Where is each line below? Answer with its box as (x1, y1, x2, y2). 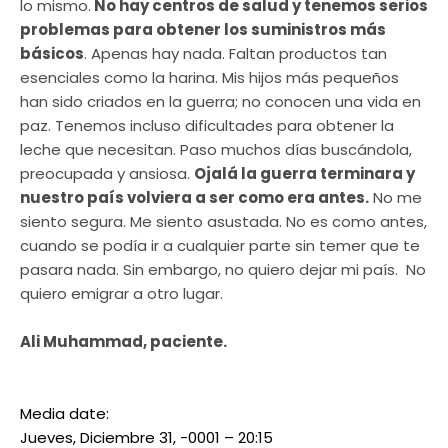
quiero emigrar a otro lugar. (20, 283, 223, 305)
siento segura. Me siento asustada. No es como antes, (20, 211, 427, 233)
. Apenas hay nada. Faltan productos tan (84, 43, 387, 65)
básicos (20, 43, 84, 65)
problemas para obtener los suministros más (20, 19, 386, 41)
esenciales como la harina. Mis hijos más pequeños (20, 67, 399, 89)
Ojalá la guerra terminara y (194, 163, 415, 185)
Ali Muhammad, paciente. (20, 331, 227, 353)
